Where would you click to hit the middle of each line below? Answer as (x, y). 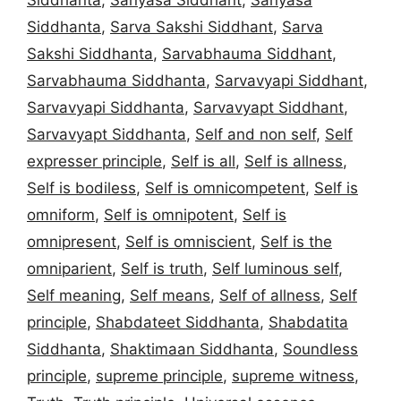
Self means (170, 295)
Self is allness (294, 161)
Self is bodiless (81, 188)
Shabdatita (308, 322)
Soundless (320, 349)
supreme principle (159, 375)
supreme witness (293, 375)
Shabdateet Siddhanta (178, 322)
